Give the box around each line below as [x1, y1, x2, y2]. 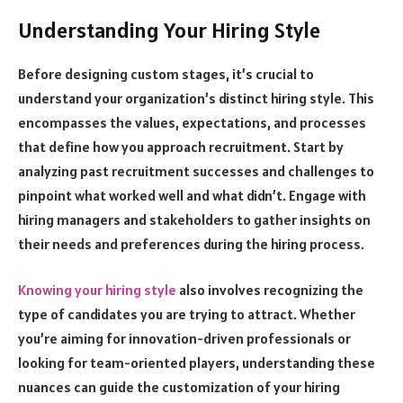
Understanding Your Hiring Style [18, 15, 320, 44]
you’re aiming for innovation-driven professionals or [18, 329, 351, 348]
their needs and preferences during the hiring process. [18, 234, 364, 253]
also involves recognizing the [176, 281, 363, 300]
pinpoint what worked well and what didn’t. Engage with [18, 185, 366, 204]
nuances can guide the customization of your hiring [18, 378, 340, 397]
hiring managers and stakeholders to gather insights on [18, 210, 371, 228]
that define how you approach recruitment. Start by [18, 137, 344, 156]
